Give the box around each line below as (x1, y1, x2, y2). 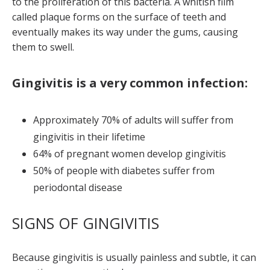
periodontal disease (33, 181, 122, 194)
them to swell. (12, 40, 74, 54)
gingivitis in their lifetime (33, 130, 145, 143)
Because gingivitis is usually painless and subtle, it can (12, 251, 256, 264)
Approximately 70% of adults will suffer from (33, 113, 233, 127)
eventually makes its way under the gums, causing (12, 25, 238, 39)
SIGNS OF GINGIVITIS (12, 213, 159, 233)
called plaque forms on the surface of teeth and (12, 10, 226, 24)
